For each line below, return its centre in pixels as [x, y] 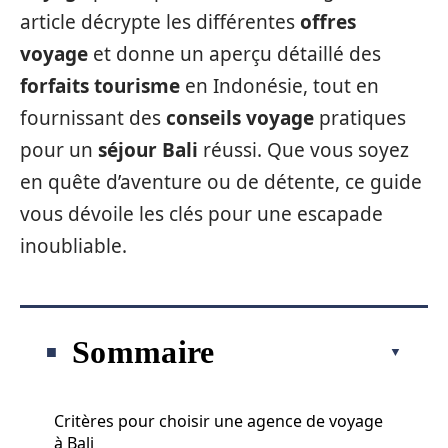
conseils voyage [240, 118]
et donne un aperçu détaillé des [234, 54]
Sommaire [143, 351]
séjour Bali [148, 150]
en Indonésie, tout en [279, 86]
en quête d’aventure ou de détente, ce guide [221, 182]
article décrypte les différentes [160, 22]
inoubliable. [73, 246]
